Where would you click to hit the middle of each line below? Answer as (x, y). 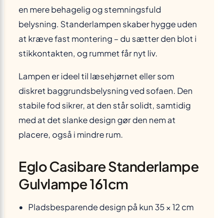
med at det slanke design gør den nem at (97, 120)
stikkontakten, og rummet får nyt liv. (88, 54)
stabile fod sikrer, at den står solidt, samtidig (105, 106)
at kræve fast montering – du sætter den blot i (108, 39)
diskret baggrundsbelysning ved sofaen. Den (106, 91)
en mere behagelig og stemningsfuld (90, 10)
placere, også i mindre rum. (71, 135)
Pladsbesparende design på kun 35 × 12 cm (111, 207)
